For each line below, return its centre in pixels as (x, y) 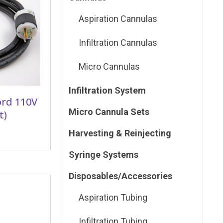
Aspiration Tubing (113, 198)
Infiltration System (108, 91)
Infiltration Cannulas (118, 43)
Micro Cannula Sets (109, 112)
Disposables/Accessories (121, 176)
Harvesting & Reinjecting (120, 133)
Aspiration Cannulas (118, 19)
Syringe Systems (104, 155)
